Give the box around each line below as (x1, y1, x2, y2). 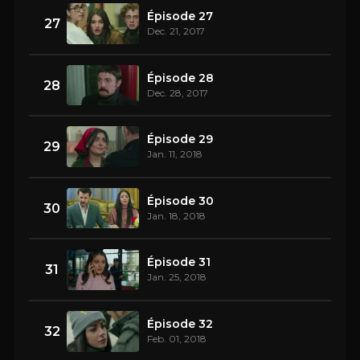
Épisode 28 (147, 70, 214, 85)
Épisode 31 (147, 255, 211, 270)
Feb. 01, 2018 (147, 332, 207, 345)
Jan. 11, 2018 (147, 148, 202, 161)
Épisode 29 (147, 132, 213, 147)
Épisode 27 (147, 8, 213, 23)
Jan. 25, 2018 (147, 271, 207, 284)
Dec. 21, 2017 (147, 24, 205, 37)
